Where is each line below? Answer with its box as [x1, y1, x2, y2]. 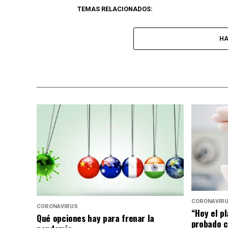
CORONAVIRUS [37, 203, 78, 210]
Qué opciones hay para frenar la [37, 211, 155, 225]
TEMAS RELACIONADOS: [77, 5, 153, 13]
